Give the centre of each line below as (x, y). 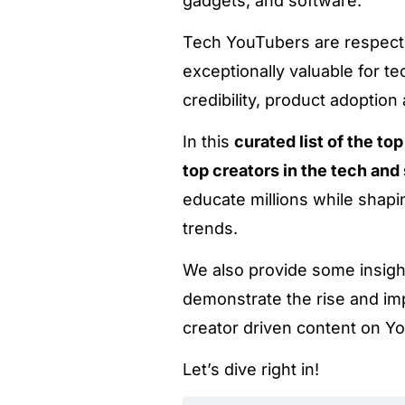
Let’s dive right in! (251, 369)
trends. (210, 228)
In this (208, 141)
